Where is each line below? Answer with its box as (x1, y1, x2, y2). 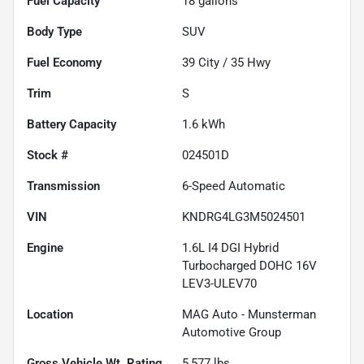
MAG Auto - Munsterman (182, 307, 316, 323)
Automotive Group (182, 325, 281, 340)
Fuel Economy (27, 55, 102, 71)
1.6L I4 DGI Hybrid (182, 240, 279, 256)
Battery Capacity (27, 117, 116, 132)
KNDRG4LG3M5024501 (182, 210, 305, 225)
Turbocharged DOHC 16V (182, 258, 317, 274)
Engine (27, 240, 63, 256)
